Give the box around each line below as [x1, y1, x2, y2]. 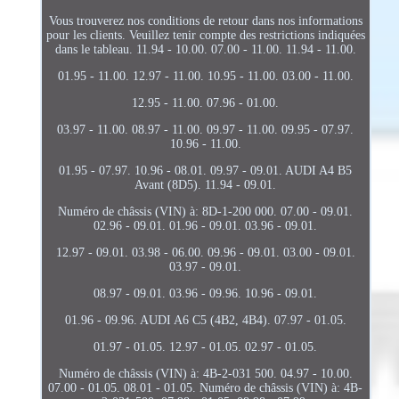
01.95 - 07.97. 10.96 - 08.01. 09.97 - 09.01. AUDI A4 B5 [59, 163, 353, 177]
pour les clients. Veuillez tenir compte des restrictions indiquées [45, 28, 365, 42]
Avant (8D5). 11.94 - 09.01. [134, 177, 277, 191]
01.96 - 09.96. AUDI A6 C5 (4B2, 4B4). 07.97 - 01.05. [64, 313, 346, 327]
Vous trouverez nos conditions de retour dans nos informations [48, 13, 362, 28]
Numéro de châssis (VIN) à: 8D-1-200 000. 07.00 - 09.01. [58, 204, 354, 218]
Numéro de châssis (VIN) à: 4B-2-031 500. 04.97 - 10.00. [58, 366, 353, 380]
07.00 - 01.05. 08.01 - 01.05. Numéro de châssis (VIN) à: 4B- [48, 380, 363, 395]
